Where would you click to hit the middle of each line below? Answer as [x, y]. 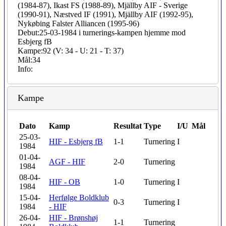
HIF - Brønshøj [73, 218]
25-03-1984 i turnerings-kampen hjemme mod [112, 33]
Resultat [128, 126]
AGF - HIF [67, 162]
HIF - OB [65, 182]
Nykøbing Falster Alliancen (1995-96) [78, 23]
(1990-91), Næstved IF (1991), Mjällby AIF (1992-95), [105, 14]
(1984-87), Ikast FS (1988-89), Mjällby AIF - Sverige [103, 5]
